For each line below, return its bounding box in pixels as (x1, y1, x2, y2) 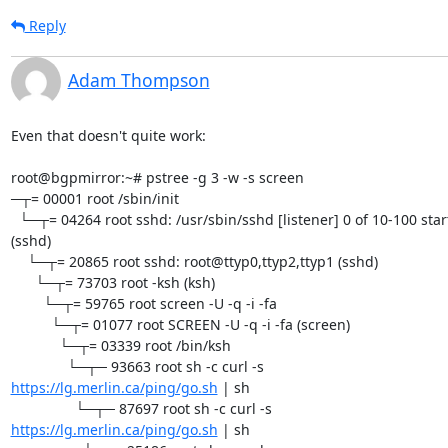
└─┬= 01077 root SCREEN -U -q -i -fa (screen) (10, 314, 51, 334)
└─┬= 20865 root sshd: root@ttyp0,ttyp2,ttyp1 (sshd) (10, 251, 27, 271)
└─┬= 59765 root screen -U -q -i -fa (10, 293, 43, 313)
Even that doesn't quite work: (10, 125, 206, 145)
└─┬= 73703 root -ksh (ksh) (10, 272, 35, 292)
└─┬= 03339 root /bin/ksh (10, 335, 59, 355)
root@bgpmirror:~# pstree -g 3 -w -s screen (10, 167, 304, 187)
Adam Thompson (67, 67, 210, 92)
